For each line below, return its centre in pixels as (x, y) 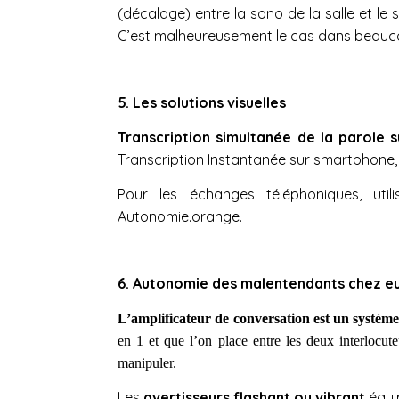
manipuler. (147, 362)
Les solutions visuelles (209, 102)
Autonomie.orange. (180, 216)
